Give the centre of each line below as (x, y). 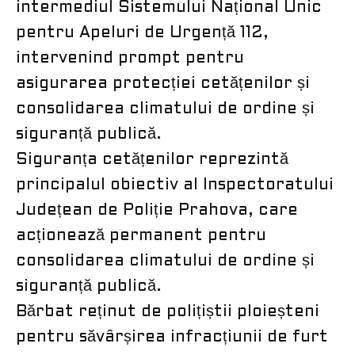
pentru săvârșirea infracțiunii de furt (172, 337)
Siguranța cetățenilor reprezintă (152, 160)
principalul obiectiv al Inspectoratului (175, 185)
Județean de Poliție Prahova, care (157, 210)
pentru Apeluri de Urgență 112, (142, 33)
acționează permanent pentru (141, 236)
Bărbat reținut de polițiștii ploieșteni (168, 312)
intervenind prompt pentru (130, 58)
